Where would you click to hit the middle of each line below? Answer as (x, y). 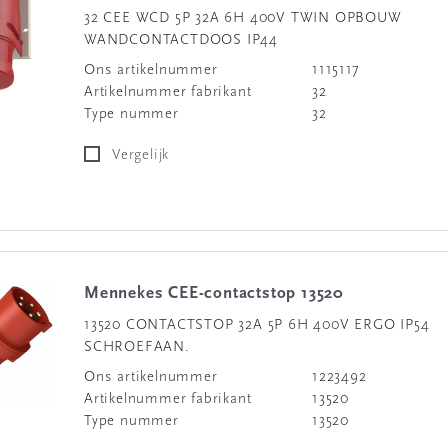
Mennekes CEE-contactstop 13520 (222, 293)
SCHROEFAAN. (137, 347)
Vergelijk (145, 155)
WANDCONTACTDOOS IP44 (181, 40)
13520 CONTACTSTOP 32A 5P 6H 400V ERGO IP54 (257, 325)
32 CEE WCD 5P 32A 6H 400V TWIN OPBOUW (243, 18)
